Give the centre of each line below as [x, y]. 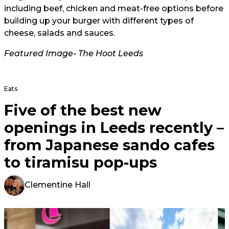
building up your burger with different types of [99, 21]
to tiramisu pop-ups [81, 163]
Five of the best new [83, 110]
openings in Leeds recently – [114, 128]
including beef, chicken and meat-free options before [114, 9]
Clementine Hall [58, 185]
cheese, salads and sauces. [60, 33]
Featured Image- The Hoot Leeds [74, 54]
